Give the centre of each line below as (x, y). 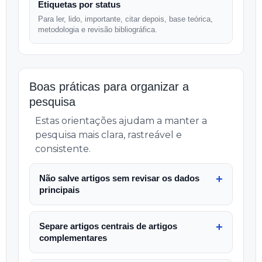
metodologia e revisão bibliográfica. (98, 30)
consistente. (63, 149)
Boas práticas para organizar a (109, 87)
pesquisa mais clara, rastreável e (108, 135)
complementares (73, 238)
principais (59, 190)
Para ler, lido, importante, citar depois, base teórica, (125, 19)
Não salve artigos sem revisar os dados (119, 178)
